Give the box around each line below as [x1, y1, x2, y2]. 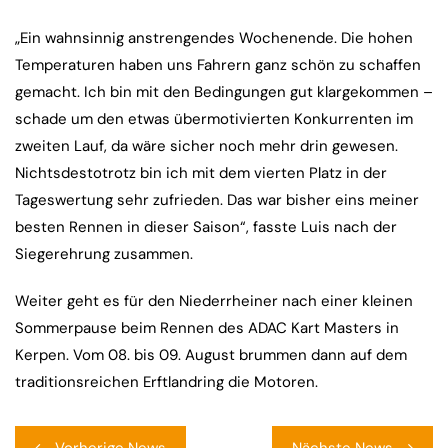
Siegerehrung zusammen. [15, 244, 193, 265]
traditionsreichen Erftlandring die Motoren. [15, 372, 318, 393]
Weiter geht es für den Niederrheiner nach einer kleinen [15, 291, 413, 312]
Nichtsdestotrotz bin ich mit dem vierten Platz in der [15, 163, 387, 184]
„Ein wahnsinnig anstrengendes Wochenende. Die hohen [15, 28, 413, 49]
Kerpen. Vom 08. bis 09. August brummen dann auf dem [15, 345, 407, 366]
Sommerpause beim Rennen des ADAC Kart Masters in [15, 318, 399, 339]
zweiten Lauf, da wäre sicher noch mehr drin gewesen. [15, 136, 398, 157]
